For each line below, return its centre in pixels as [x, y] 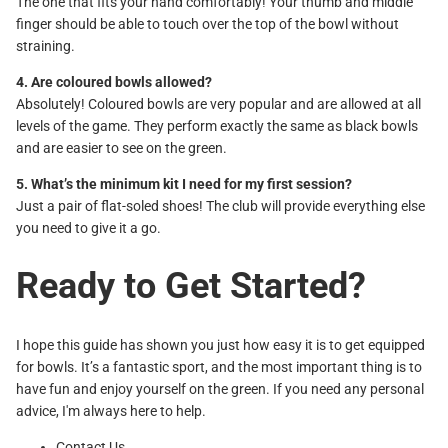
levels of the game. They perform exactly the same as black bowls [217, 125]
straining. [45, 45]
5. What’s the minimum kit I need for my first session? [184, 183]
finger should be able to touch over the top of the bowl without [207, 23]
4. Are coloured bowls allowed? [114, 81]
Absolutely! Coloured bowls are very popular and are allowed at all [218, 103]
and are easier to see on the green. [121, 147]
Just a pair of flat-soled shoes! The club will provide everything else [220, 205]
